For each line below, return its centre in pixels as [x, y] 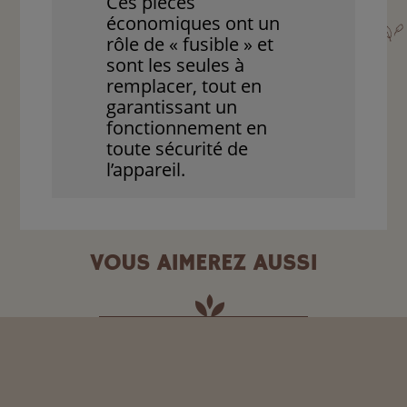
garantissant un [172, 107]
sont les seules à [176, 65]
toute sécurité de [178, 149]
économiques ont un [194, 24]
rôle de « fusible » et [190, 45]
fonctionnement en [187, 128]
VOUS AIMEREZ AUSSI [203, 263]
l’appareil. [146, 170]
